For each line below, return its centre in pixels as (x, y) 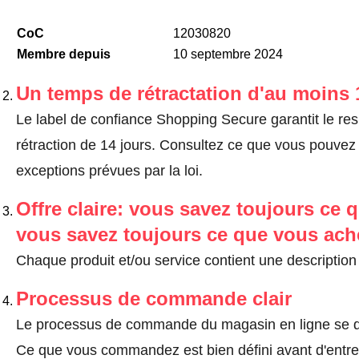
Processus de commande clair (153, 299)
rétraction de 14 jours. (87, 145)
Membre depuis (63, 54)
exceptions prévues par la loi (107, 171)
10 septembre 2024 (228, 54)
